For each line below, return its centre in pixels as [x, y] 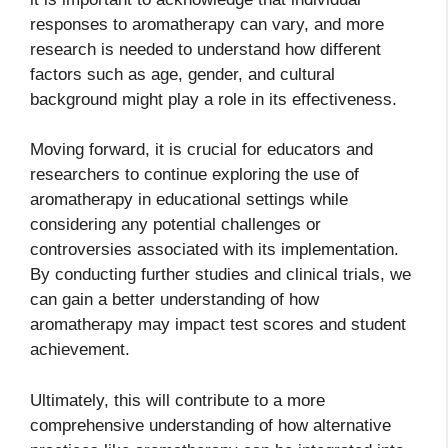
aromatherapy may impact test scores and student [218, 325]
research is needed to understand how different [205, 49]
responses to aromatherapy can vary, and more [207, 24]
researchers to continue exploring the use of [194, 175]
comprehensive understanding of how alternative [210, 425]
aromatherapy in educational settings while [189, 200]
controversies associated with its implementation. [214, 250]
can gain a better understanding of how [174, 300]
